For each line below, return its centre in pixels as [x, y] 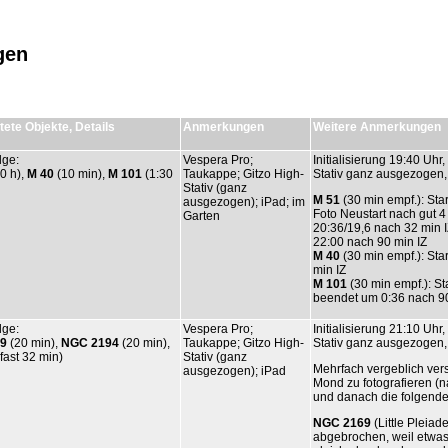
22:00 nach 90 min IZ [370, 241]
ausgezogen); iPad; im [244, 201]
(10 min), [81, 173]
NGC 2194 [90, 342]
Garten [201, 215]
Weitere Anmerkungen [377, 126]
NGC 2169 [342, 422]
